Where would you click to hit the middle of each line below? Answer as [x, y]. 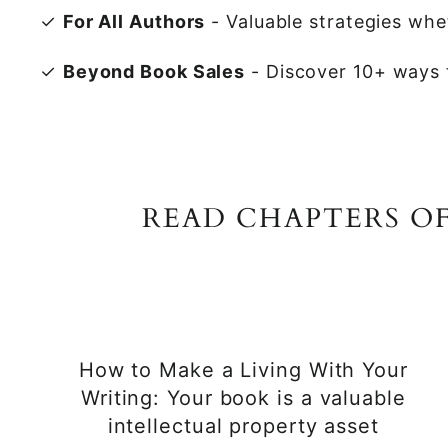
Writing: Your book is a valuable [243, 398]
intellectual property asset [243, 426]
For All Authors [134, 21]
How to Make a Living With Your [243, 370]
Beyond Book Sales [154, 71]
